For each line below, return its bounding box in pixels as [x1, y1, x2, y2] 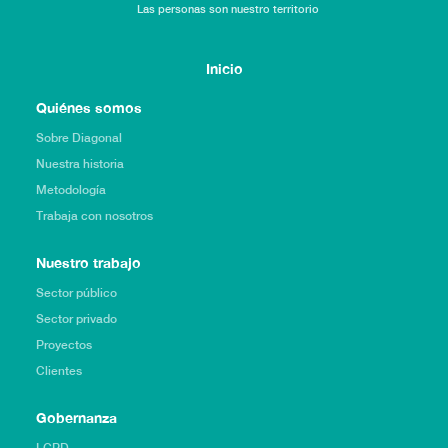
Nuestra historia [35, 156, 124, 171]
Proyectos [35, 337, 92, 352]
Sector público [35, 285, 117, 300]
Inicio [205, 59, 243, 77]
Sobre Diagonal [35, 130, 122, 145]
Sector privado [35, 311, 117, 326]
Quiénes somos [35, 98, 142, 116]
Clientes [35, 363, 82, 378]
